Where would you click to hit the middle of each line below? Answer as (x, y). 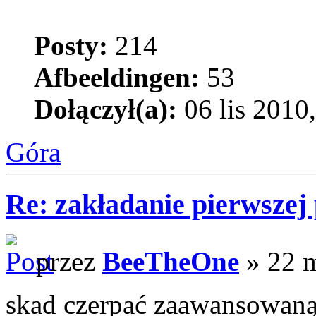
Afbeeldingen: (117, 77)
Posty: (71, 45)
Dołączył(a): (105, 109)
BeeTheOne (171, 262)
